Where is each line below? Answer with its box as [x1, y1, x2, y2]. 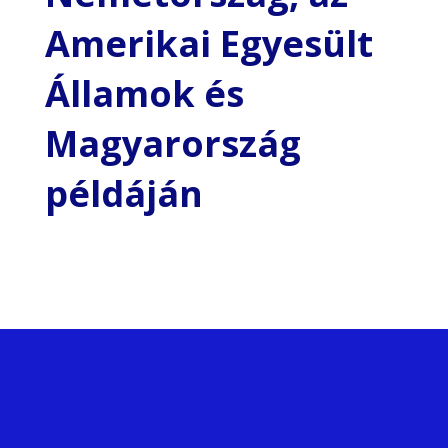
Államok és [44, 69, 244, 118]
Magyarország [44, 119, 301, 168]
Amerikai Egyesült [44, 19, 373, 68]
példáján [44, 169, 203, 218]
